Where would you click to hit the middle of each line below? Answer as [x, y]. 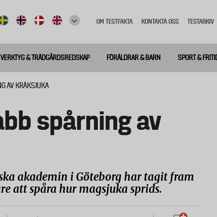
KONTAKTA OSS [160, 21]
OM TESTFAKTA [115, 21]
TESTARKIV [201, 21]
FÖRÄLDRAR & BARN [133, 58]
